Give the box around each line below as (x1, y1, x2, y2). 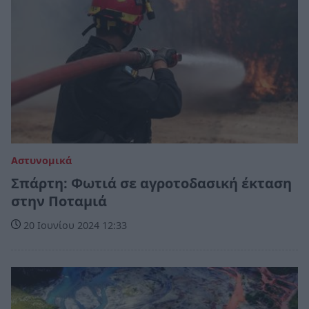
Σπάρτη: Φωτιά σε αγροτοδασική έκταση (11, 174, 292, 193)
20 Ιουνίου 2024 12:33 (21, 219, 127, 232)
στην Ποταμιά (11, 192, 107, 211)
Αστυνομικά (11, 154, 72, 168)
